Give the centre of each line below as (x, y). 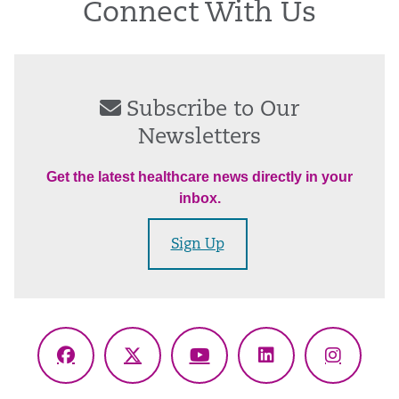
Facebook (103, 367)
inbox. (199, 199)
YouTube (232, 367)
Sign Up (197, 245)
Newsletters (199, 138)
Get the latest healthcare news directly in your (199, 177)
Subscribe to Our (213, 111)
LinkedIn (298, 367)
